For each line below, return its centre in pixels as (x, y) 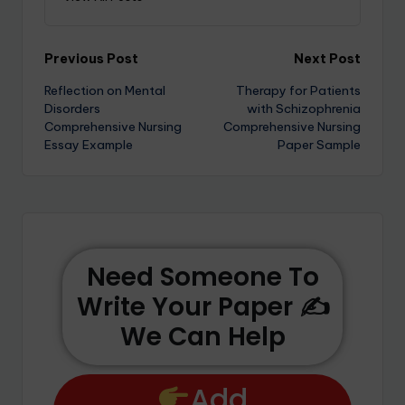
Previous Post (91, 59)
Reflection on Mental (105, 91)
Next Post (327, 59)
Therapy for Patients (298, 91)
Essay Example (89, 145)
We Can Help (202, 336)
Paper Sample (319, 145)
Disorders (72, 109)
